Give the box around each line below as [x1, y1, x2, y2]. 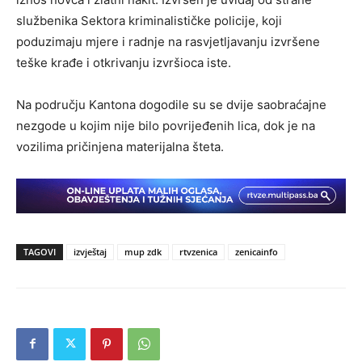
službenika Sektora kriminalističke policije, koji [16, 12, 282, 28]
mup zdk [124, 245, 162, 258]
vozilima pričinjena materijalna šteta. [16, 138, 224, 154]
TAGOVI [23, 245, 56, 258]
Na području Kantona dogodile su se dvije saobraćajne [16, 96, 326, 112]
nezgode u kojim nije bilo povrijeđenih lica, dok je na [16, 117, 315, 133]
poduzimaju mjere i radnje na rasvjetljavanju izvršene [16, 33, 320, 49]
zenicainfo [235, 245, 278, 258]
